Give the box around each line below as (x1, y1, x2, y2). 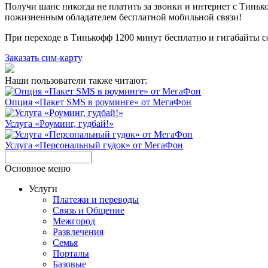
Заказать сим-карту (5, 52, 83, 63)
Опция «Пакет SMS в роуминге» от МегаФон (5, 96, 191, 107)
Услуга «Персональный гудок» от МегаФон (5, 139, 183, 150)
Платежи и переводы (53, 194, 139, 205)
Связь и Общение (53, 205, 124, 215)
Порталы (53, 248, 89, 258)
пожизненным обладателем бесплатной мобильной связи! (5, 11, 242, 22)
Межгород (53, 215, 95, 226)
